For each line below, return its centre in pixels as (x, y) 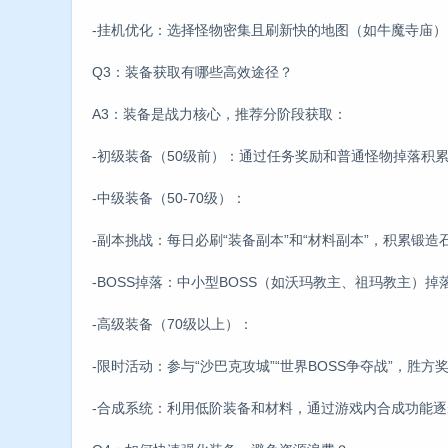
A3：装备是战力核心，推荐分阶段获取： (219, 113)
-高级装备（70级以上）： (172, 323)
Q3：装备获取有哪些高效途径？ (192, 71)
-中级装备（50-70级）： (169, 197)
